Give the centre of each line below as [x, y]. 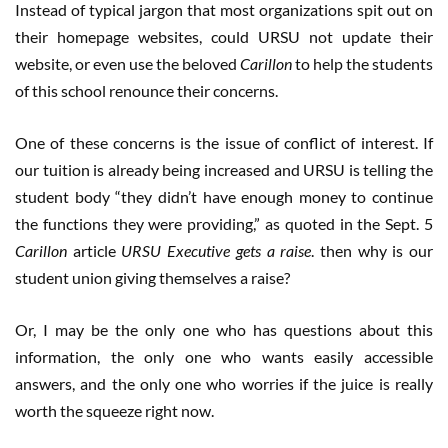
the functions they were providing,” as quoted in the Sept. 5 [224, 224]
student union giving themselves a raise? [152, 278]
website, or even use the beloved [127, 64]
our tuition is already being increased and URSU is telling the [224, 170]
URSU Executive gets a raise [216, 251]
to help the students [362, 64]
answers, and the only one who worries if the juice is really [224, 384]
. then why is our [372, 251]
